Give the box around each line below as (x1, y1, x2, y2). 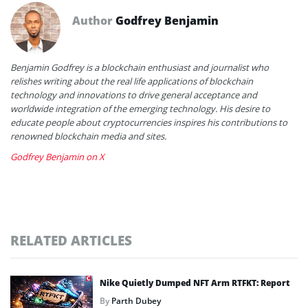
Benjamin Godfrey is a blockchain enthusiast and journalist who (10, 60, 269, 74)
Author (72, 12, 115, 28)
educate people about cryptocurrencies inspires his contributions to (10, 115, 287, 129)
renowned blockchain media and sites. (10, 129, 166, 142)
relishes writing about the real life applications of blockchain (10, 74, 253, 87)
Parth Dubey (111, 294, 161, 307)
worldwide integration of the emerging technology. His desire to (10, 102, 270, 115)
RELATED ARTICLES (10, 231, 132, 249)
